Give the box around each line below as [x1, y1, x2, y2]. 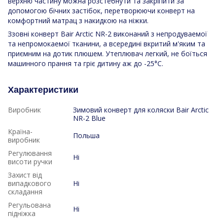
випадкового [8, 178, 51, 188]
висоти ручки [8, 156, 52, 166]
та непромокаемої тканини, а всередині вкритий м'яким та [8, 38, 205, 48]
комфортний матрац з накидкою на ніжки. [8, 15, 148, 25]
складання [8, 186, 42, 196]
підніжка [8, 208, 36, 218]
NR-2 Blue [73, 113, 106, 123]
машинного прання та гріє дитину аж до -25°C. [8, 58, 163, 68]
